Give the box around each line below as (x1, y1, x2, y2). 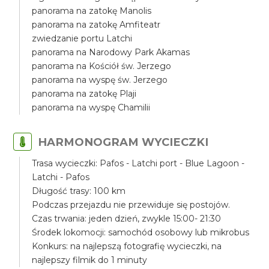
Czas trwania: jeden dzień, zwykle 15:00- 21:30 (32, 213, 222, 224)
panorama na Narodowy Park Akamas (32, 47, 190, 58)
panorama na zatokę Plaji (32, 88, 137, 99)
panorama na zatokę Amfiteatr (32, 19, 161, 30)
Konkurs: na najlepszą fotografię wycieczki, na (32, 241, 222, 252)
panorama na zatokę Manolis (32, 5, 152, 16)
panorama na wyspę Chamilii (32, 102, 151, 113)
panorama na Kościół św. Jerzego (32, 61, 172, 71)
